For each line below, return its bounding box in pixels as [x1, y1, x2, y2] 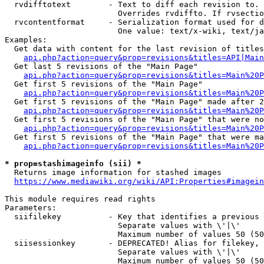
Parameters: [5, 203, 57, 212]
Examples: [5, 35, 47, 44]
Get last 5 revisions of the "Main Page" [5, 62, 198, 71]
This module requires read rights [5, 194, 156, 203]
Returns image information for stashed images [5, 168, 222, 177]
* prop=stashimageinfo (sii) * [5, 159, 141, 168]
